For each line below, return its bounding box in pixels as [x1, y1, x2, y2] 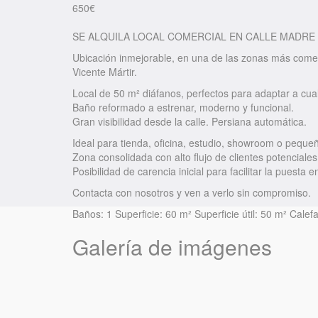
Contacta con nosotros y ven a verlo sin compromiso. [72, 185, 311, 200]
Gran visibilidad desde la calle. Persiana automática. [72, 114, 307, 129]
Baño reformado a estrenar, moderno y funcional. [72, 100, 294, 115]
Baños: [72, 207, 104, 221]
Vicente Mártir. [72, 65, 137, 79]
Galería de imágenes [72, 231, 272, 263]
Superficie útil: [194, 207, 258, 221]
